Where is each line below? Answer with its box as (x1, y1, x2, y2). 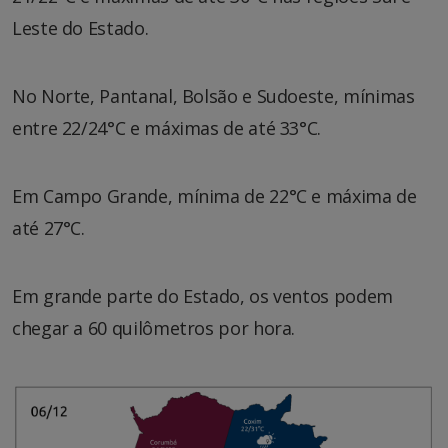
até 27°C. (12, 215, 85, 240)
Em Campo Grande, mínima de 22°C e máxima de (12, 183, 417, 208)
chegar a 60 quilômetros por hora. (12, 315, 296, 340)
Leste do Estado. (12, 15, 149, 40)
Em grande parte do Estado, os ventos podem (12, 283, 393, 308)
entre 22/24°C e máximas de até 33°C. (12, 115, 322, 140)
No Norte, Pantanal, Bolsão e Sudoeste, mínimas (12, 83, 415, 108)
